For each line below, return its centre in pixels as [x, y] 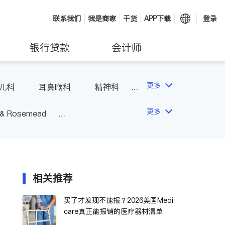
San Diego [90, 130]
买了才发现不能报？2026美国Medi [119, 200]
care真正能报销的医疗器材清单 [113, 211]
